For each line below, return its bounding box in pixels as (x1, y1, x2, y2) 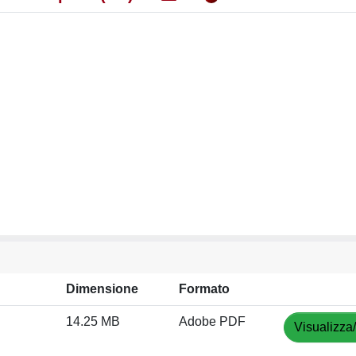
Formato (179, 282, 230, 296)
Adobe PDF (179, 315, 246, 328)
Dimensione (66, 282, 138, 296)
